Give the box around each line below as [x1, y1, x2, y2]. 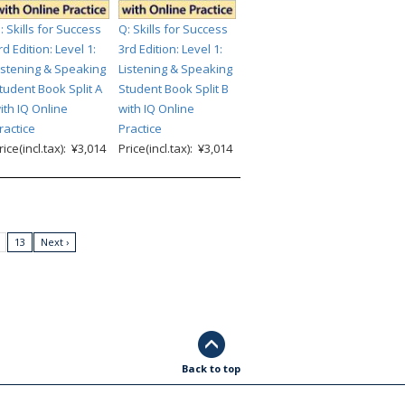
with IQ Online [118, 99, 194, 117]
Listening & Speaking [118, 60, 232, 77]
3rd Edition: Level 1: [118, 40, 222, 57]
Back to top [182, 361, 240, 375]
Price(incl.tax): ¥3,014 [118, 139, 232, 156]
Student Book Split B [118, 80, 229, 97]
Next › [41, 234, 69, 249]
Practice [118, 119, 162, 137]
